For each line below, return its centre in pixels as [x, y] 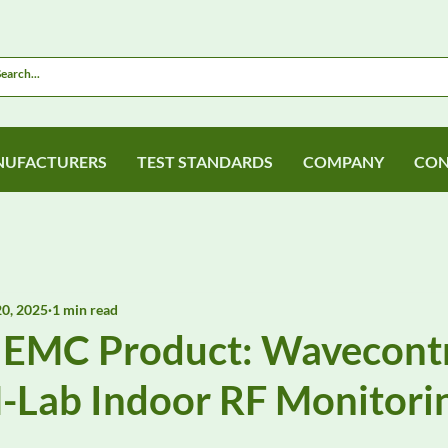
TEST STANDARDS [204, 161]
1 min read [85, 309]
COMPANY [343, 161]
